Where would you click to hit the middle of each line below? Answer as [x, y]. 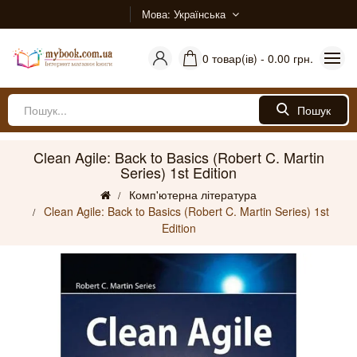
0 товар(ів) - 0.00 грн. [258, 58]
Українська [200, 14]
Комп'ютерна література [193, 194]
